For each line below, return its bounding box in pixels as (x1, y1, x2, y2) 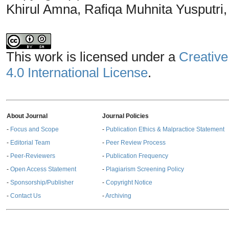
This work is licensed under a (6, 49, 179, 65)
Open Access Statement (10, 166, 76, 173)
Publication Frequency (106, 152, 168, 160)
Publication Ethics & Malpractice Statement (106, 126, 224, 133)
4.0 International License (6, 65, 148, 81)
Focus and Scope (10, 126, 59, 133)
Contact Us (10, 192, 41, 200)
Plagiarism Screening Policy (106, 166, 184, 173)
